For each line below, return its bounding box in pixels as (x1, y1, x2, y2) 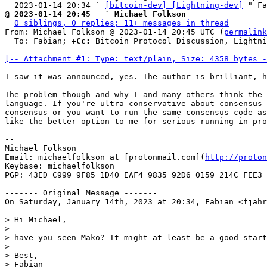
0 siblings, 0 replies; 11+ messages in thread (14, 18, 229, 27)
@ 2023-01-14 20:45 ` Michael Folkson (5, 10, 186, 18)
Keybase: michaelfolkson (5, 162, 114, 170)
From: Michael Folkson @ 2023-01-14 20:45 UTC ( (5, 27, 224, 36)
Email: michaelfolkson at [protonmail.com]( (5, 153, 205, 162)
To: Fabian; (14, 36, 72, 45)
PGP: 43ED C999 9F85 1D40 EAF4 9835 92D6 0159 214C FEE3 (5, 170, 262, 179)
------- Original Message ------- (5, 188, 157, 197)
